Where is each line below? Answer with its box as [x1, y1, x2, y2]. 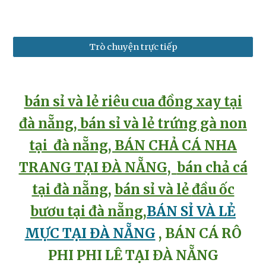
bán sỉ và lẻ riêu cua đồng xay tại [24, 93, 242, 110]
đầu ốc [191, 181, 235, 198]
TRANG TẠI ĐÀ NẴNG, [18, 159, 177, 176]
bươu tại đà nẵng [30, 203, 143, 220]
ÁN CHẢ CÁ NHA [124, 137, 237, 154]
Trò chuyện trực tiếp [88, 42, 178, 52]
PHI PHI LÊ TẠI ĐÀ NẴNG [47, 247, 218, 264]
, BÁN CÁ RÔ [158, 225, 242, 242]
